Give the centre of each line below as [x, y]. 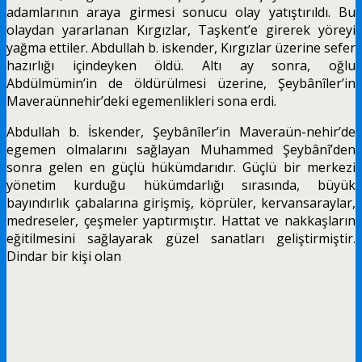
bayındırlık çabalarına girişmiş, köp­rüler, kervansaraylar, [181, 202]
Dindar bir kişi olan [64, 256]
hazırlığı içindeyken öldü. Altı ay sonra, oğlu [181, 65]
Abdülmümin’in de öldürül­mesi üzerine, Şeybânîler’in [181, 83]
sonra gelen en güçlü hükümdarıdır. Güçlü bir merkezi [181, 167]
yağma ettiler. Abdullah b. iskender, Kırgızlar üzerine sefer [181, 47]
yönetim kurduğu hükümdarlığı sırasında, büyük [181, 185]
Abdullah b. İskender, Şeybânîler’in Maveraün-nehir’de [181, 131]
